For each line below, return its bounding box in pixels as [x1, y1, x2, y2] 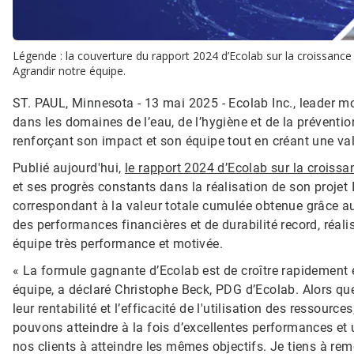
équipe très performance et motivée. [13, 235, 223, 251]
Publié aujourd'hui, [13, 160, 125, 175]
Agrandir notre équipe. [13, 62, 126, 78]
